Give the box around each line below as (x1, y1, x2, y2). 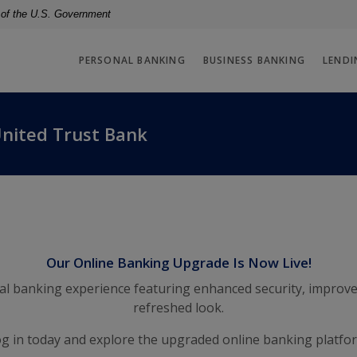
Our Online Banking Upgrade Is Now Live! (45, 253, 312, 272)
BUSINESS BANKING (202, 53, 306, 67)
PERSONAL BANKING (78, 53, 186, 67)
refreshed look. (133, 298, 224, 316)
